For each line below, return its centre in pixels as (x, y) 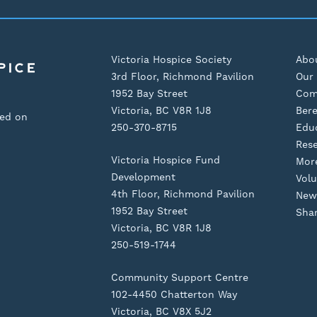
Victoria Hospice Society (171, 60)
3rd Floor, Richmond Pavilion (182, 77)
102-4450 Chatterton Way (174, 294)
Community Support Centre (179, 277)
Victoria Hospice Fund (165, 160)
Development (143, 177)
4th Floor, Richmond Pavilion (183, 194)
